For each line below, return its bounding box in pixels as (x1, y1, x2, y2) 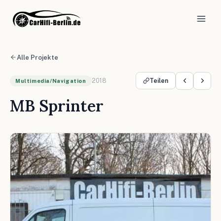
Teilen (149, 77, 168, 84)
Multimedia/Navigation (15, 77, 86, 84)
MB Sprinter (10, 95, 104, 116)
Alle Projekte (17, 53, 58, 61)
